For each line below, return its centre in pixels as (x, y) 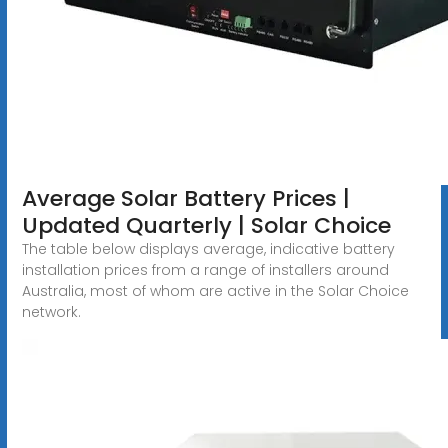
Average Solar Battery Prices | (185, 198)
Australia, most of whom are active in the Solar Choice (215, 290)
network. (51, 311)
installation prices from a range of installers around (205, 269)
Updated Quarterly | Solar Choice (206, 225)
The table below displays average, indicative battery (208, 248)
